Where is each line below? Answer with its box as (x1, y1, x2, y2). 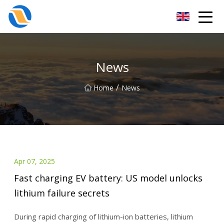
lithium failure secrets (13, 187, 109, 199)
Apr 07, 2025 (13, 156, 55, 166)
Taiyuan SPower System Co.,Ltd (37, 12, 125, 20)
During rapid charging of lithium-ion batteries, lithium (13, 211, 193, 222)
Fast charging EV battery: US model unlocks (13, 172, 202, 184)
